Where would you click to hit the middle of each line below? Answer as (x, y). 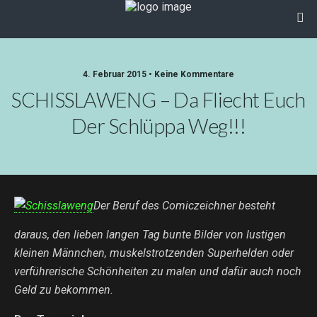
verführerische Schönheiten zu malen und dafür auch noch (158, 271)
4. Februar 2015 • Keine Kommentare (158, 74)
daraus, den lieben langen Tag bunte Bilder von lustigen (150, 235)
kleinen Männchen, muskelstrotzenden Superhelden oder (154, 253)
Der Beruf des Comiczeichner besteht (184, 206)
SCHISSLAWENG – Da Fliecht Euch (158, 100)
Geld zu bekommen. (64, 290)
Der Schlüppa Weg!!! (158, 126)
